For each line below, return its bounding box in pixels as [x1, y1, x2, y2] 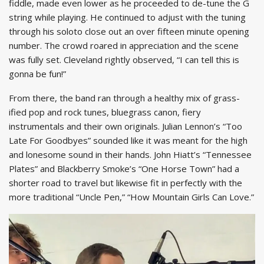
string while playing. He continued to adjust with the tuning [9, 11, 246, 24]
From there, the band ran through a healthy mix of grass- [9, 92, 240, 104]
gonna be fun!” [9, 68, 66, 80]
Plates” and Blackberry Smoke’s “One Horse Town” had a [9, 163, 239, 175]
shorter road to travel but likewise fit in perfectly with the [9, 177, 242, 189]
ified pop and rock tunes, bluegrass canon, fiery [9, 106, 201, 118]
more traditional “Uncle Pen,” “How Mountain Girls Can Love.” [9, 191, 254, 203]
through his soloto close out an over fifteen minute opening [9, 25, 249, 38]
